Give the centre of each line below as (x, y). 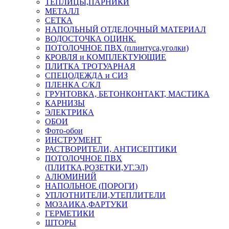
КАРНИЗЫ (65, 103)
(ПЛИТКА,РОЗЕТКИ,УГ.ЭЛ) (96, 167)
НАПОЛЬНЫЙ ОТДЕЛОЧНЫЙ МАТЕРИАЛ (125, 29)
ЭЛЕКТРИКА (70, 112)
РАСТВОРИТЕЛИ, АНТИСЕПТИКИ (111, 149)
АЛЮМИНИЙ (71, 176)
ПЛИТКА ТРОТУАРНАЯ (90, 66)
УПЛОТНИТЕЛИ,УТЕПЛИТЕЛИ (105, 195)
